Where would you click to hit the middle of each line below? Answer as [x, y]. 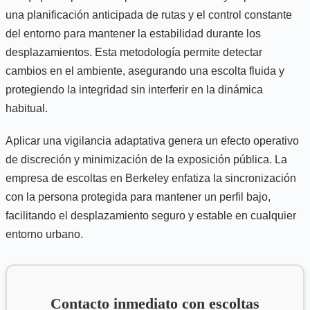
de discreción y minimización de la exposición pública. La [146, 159]
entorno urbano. [44, 234]
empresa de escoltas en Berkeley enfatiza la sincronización [151, 178]
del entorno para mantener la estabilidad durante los [133, 33]
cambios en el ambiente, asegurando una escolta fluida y [145, 71]
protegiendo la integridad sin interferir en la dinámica [134, 89]
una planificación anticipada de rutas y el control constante [149, 15]
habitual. [27, 108]
